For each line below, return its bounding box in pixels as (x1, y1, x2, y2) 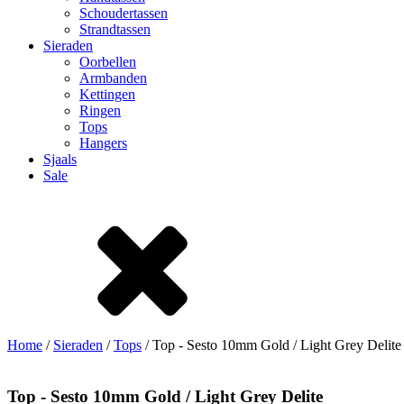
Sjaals (43, 151, 77, 167)
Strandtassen (79, 22, 151, 37)
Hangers (79, 135, 127, 151)
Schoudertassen (79, 5, 168, 21)
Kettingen (79, 87, 135, 102)
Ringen (79, 103, 121, 118)
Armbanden (79, 70, 147, 86)
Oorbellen (79, 54, 136, 69)
